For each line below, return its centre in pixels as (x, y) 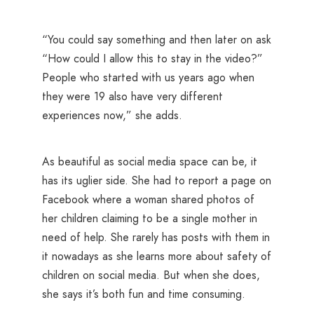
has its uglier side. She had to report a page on (157, 180)
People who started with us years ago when (148, 78)
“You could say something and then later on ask (157, 40)
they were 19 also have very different (132, 97)
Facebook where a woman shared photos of (148, 199)
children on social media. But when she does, (151, 275)
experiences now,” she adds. (112, 116)
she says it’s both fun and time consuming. (144, 294)
